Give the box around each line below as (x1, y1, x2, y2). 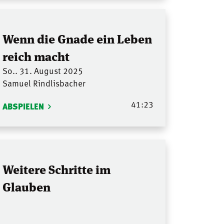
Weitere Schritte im (2, 159, 110, 177)
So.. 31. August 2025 (2, 64, 83, 77)
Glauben (2, 177, 50, 195)
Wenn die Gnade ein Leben (2, 29, 152, 47)
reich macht (2, 47, 69, 65)
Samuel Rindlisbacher (2, 77, 85, 89)
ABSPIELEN (2, 100, 44, 113)
